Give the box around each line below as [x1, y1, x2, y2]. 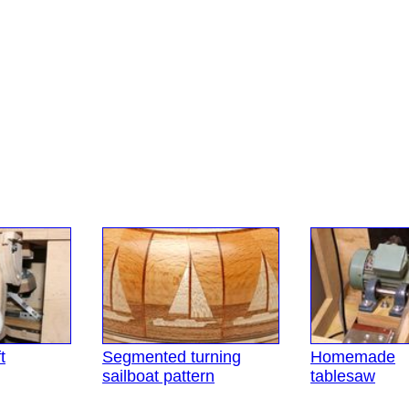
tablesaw [310, 367, 375, 386]
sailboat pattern [102, 367, 215, 386]
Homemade [310, 348, 395, 367]
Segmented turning [102, 348, 241, 367]
